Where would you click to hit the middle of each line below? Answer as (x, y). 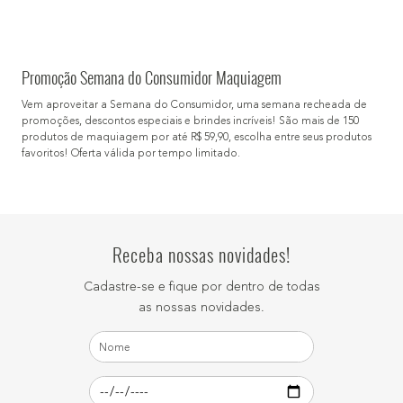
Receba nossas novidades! (201, 255)
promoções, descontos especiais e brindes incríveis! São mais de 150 (190, 121)
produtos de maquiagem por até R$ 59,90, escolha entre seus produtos (197, 138)
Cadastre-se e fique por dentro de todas (201, 287)
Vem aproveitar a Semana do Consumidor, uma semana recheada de (194, 105)
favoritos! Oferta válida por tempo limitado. (131, 154)
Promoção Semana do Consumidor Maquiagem (152, 77)
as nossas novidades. (201, 308)
